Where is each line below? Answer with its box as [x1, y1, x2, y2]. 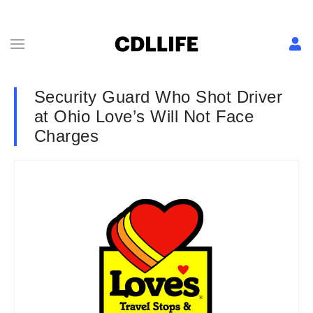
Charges [34, 126, 99, 145]
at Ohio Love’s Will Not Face [34, 107, 254, 126]
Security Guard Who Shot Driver [34, 87, 283, 106]
